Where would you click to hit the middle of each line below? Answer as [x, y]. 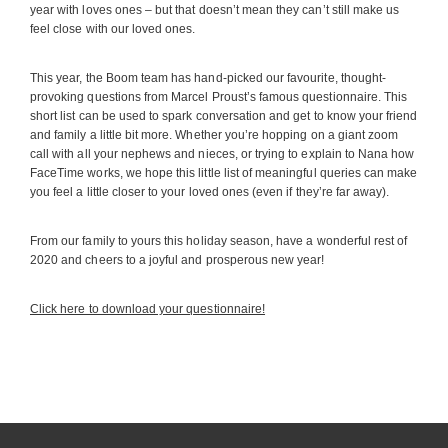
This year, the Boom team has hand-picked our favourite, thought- [208, 78]
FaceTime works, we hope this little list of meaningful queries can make [224, 173]
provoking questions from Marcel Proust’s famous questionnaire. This [219, 97]
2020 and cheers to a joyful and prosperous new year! [177, 260]
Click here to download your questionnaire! [148, 309]
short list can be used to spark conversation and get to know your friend [224, 116]
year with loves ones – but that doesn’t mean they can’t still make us [215, 10]
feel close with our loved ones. [113, 29]
